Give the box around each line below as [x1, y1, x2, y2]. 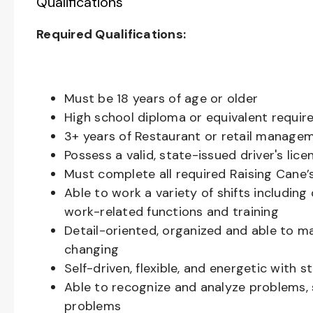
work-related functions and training [64, 203, 279, 220]
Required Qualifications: [36, 26, 186, 43]
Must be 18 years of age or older [64, 90, 258, 107]
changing [64, 241, 119, 258]
